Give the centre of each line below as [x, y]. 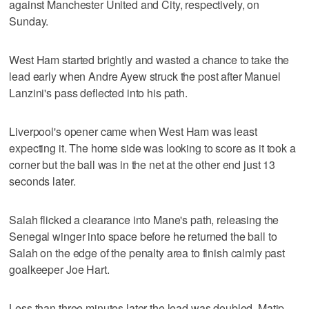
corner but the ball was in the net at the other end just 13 [142, 164]
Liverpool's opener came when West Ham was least [133, 131]
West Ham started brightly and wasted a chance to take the [149, 59]
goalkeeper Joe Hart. [59, 269]
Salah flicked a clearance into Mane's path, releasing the [144, 219]
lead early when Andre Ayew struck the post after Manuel [145, 76]
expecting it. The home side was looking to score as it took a [152, 148]
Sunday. [29, 21]
